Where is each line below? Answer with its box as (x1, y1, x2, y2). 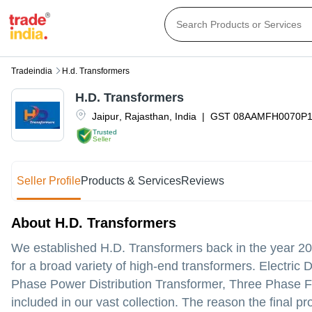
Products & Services (81, 175, 182, 187)
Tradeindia (11, 66, 52, 77)
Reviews (181, 175, 225, 187)
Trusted (93, 127, 117, 136)
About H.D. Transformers (11, 215, 176, 231)
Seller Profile (17, 175, 81, 187)
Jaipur (92, 111, 119, 123)
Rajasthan (125, 111, 169, 123)
